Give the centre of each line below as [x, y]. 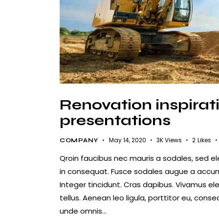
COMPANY [79, 141]
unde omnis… [83, 211]
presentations [115, 120]
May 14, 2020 [127, 140]
